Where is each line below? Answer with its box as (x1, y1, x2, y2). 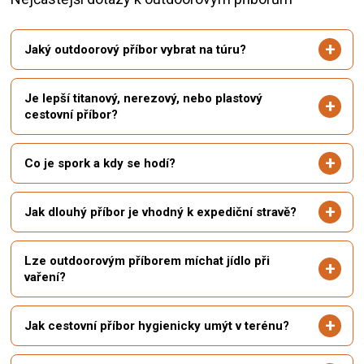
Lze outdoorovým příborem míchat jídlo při (24, 253, 270, 269)
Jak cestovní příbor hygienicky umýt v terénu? (24, 318, 289, 334)
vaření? (24, 270, 66, 285)
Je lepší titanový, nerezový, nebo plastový (24, 91, 262, 106)
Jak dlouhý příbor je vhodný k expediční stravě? (24, 205, 297, 220)
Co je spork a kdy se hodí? (24, 156, 175, 171)
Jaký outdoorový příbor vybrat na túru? (24, 42, 246, 58)
